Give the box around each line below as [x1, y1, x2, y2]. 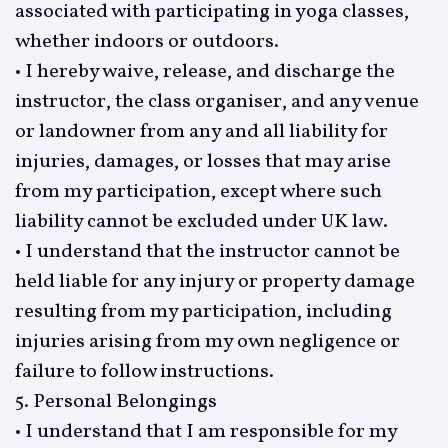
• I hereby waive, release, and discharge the [14, 57, 395, 86]
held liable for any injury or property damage [14, 267, 415, 296]
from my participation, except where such [14, 177, 382, 206]
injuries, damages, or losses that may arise [14, 147, 391, 176]
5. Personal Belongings [14, 387, 217, 416]
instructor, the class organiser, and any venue [14, 87, 419, 116]
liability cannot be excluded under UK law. [14, 207, 388, 236]
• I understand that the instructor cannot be [14, 237, 400, 266]
